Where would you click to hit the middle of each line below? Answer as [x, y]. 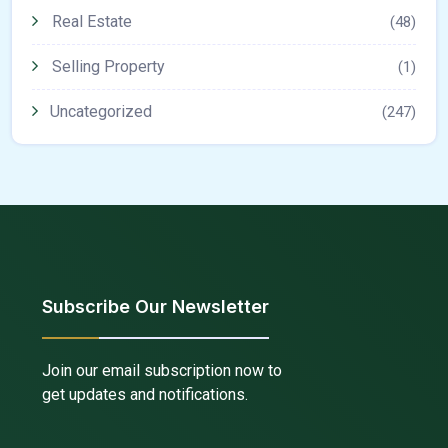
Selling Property [108, 66]
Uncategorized [101, 111]
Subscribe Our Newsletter [155, 306]
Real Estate [92, 21]
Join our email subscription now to [162, 370]
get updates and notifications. [147, 394]
